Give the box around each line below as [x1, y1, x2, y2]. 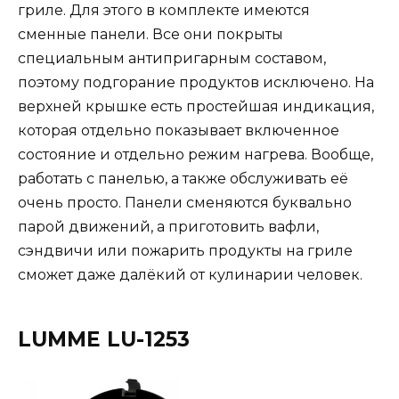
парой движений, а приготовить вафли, [18, 218, 319, 236]
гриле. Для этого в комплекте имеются [18, 2, 310, 20]
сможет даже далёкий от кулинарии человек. [18, 266, 362, 284]
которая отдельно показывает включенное [18, 122, 339, 140]
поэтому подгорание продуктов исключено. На [18, 74, 374, 92]
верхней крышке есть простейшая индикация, [18, 98, 374, 116]
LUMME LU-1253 [18, 327, 190, 353]
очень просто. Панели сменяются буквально [18, 194, 352, 212]
